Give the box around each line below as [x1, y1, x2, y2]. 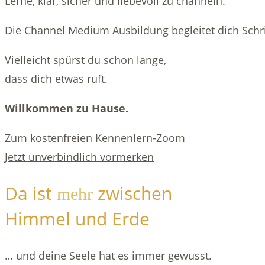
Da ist [5, 180, 57, 205]
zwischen [93, 180, 172, 205]
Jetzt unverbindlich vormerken [5, 149, 154, 164]
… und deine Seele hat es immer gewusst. [5, 248, 212, 263]
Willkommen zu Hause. [5, 101, 128, 115]
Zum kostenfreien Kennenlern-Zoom [5, 130, 185, 145]
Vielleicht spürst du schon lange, [5, 52, 166, 67]
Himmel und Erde [5, 206, 150, 231]
